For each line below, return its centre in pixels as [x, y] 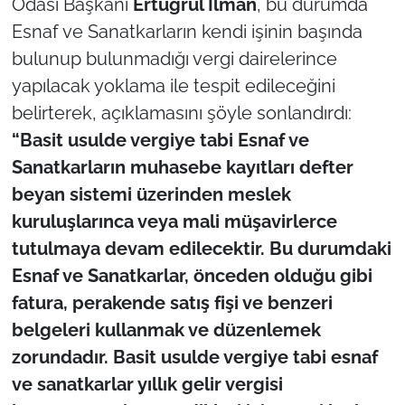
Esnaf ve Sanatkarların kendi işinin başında [187, 31]
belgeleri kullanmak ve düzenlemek [166, 330]
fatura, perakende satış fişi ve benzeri [172, 302]
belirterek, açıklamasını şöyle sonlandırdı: [181, 113]
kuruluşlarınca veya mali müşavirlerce [174, 221]
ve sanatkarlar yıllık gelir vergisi [147, 384]
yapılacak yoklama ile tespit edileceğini [173, 85]
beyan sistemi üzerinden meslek [151, 194]
